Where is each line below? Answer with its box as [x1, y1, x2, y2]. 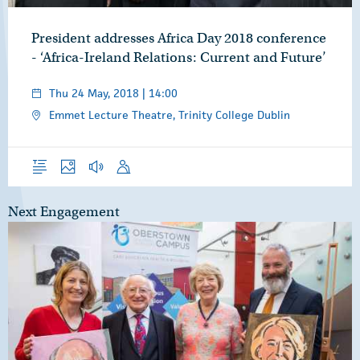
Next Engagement [8, 203, 120, 221]
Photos [54, 148, 93, 165]
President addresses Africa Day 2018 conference [31, 30, 326, 47]
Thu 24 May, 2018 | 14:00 [49, 86, 178, 101]
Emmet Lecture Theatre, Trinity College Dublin [49, 108, 290, 123]
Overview [26, 148, 76, 165]
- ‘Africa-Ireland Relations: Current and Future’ [31, 49, 326, 67]
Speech [110, 148, 151, 165]
